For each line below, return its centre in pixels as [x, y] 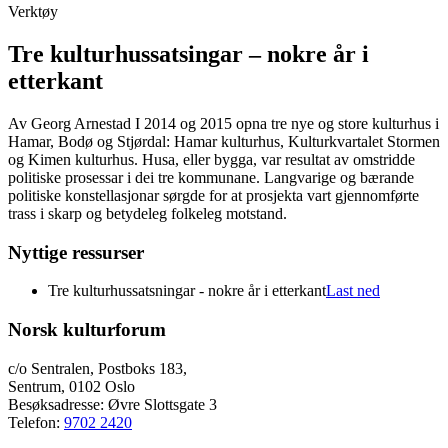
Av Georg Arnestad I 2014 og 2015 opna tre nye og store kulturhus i [223, 123]
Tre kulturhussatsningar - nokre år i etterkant [187, 291]
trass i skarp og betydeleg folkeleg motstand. [147, 213]
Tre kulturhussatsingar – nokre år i [188, 53]
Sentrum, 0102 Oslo [71, 386]
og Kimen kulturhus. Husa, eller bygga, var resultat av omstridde [211, 159]
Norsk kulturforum [87, 329]
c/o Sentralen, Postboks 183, [97, 368]
